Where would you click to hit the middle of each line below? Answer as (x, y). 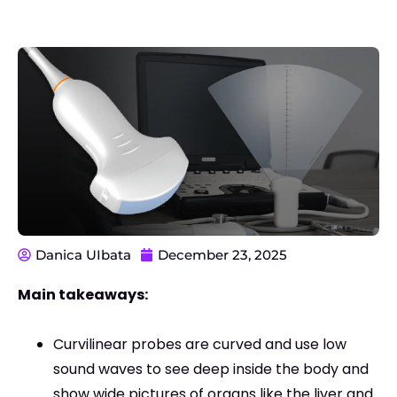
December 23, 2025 (222, 255)
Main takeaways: (83, 295)
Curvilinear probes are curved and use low (200, 345)
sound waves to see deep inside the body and (211, 370)
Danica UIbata (83, 255)
